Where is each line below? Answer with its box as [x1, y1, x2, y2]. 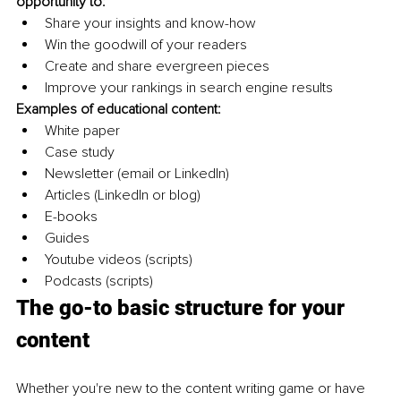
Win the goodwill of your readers [45, 36, 247, 55]
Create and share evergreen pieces [45, 57, 269, 76]
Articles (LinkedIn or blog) [45, 186, 200, 205]
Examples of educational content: [16, 100, 221, 119]
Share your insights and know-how [45, 14, 260, 33]
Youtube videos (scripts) [45, 251, 192, 269]
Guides [45, 229, 90, 248]
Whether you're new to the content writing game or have [16, 380, 369, 398]
